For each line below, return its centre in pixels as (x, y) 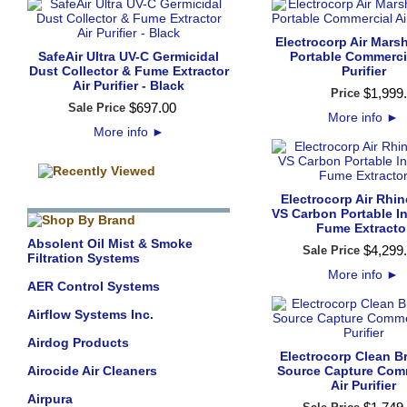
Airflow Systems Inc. (90, 314)
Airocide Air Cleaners (92, 371)
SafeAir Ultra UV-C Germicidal (129, 56)
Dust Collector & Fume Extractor (129, 71)
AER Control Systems (94, 286)
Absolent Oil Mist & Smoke (110, 243)
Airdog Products (78, 342)
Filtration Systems (84, 258)
